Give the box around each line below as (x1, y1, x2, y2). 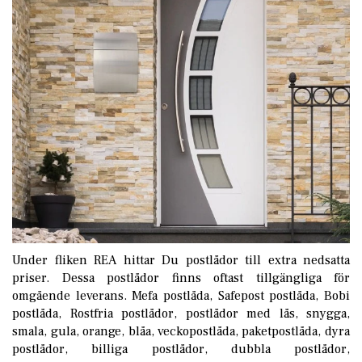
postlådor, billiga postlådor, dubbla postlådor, (12, 341, 350, 357)
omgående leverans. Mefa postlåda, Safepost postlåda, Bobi (12, 288, 350, 304)
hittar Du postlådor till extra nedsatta (116, 252, 350, 268)
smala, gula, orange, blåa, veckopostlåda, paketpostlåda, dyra (12, 323, 350, 339)
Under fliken (12, 252, 94, 268)
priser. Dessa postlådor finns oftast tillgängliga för (12, 270, 350, 286)
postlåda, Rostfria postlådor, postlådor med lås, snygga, (12, 305, 350, 322)
